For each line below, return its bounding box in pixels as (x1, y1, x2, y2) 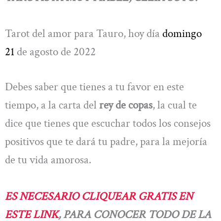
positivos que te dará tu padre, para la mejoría (5, 134, 207, 149)
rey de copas (99, 98, 152, 113)
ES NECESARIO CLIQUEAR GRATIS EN (5, 188, 193, 204)
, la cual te (152, 98, 197, 113)
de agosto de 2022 (14, 44, 96, 60)
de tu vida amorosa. (5, 152, 91, 168)
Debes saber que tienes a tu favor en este (5, 79, 184, 95)
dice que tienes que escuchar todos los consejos (5, 116, 211, 131)
